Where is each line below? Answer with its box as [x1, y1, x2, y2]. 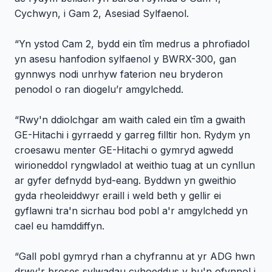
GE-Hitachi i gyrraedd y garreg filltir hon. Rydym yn [15, 129, 250, 141]
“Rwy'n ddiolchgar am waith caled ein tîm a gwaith [15, 114, 245, 126]
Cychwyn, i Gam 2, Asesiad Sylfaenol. [15, 7, 192, 20]
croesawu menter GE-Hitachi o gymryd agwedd [15, 144, 233, 157]
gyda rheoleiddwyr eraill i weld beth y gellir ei [15, 189, 221, 202]
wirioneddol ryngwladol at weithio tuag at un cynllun [15, 159, 255, 172]
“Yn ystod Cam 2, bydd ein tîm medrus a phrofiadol [15, 38, 250, 50]
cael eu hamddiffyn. [15, 220, 107, 233]
